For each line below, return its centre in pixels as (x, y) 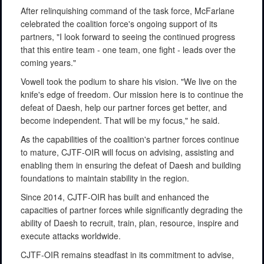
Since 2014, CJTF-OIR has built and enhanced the (115, 197)
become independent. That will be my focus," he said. (120, 120)
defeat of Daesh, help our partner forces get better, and (124, 107)
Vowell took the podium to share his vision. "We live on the (129, 81)
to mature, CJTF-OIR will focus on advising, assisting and (127, 152)
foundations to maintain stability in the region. (105, 178)
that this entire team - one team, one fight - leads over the (128, 49)
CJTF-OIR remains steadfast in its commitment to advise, (127, 254)
